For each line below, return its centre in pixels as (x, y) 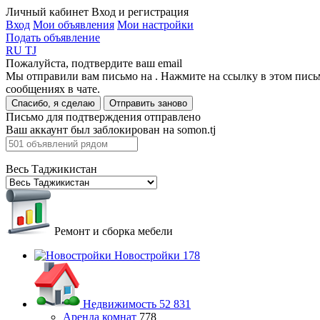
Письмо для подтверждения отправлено (103, 117)
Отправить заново (148, 103)
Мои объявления (74, 25)
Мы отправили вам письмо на (80, 76)
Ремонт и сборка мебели (112, 231)
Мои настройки (155, 25)
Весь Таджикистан (51, 169)
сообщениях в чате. (53, 89)
